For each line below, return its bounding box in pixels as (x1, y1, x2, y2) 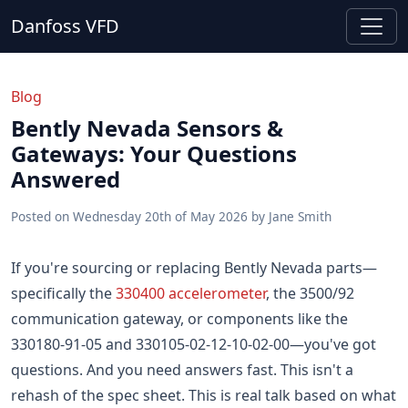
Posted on (11, 208, 73, 225)
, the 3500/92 (266, 283, 354, 303)
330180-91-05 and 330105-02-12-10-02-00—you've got (11, 334, 376, 354)
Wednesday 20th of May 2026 (73, 208, 248, 225)
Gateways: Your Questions (11, 138, 297, 168)
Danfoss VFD (11, 14, 119, 38)
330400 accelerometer (116, 283, 266, 303)
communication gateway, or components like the (11, 309, 348, 329)
